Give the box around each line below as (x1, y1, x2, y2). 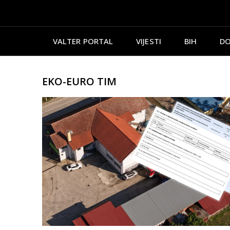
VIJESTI (136, 35, 161, 46)
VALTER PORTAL (52, 35, 113, 46)
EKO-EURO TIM (42, 74, 117, 88)
